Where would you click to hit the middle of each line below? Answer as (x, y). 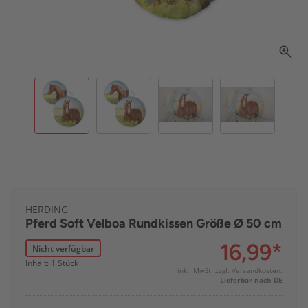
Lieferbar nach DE (251, 280)
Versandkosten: (257, 271)
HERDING (47, 210)
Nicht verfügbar (64, 248)
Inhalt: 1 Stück (52, 263)
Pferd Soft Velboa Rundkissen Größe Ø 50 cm (154, 224)
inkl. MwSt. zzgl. (205, 271)
